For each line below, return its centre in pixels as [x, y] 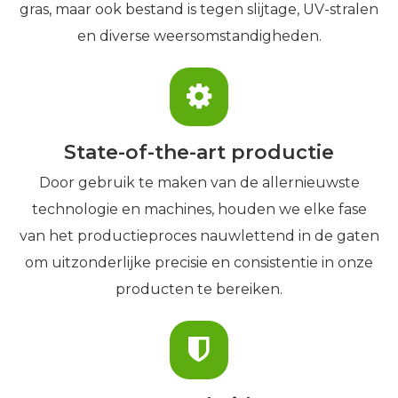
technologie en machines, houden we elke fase [199, 209]
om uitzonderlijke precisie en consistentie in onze [199, 263]
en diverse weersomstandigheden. [199, 36]
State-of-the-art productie [199, 152]
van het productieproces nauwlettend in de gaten [199, 236]
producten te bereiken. [199, 289]
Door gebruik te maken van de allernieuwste [199, 183]
